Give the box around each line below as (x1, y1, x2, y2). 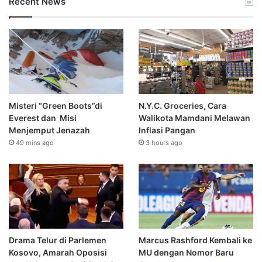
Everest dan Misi (9, 113, 77, 123)
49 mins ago (16, 139, 54, 147)
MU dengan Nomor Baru (138, 247, 234, 257)
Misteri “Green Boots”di (9, 101, 102, 111)
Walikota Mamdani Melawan (138, 113, 250, 123)
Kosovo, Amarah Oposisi (9, 247, 107, 257)
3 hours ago (145, 139, 182, 147)
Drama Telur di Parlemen (9, 235, 106, 245)
